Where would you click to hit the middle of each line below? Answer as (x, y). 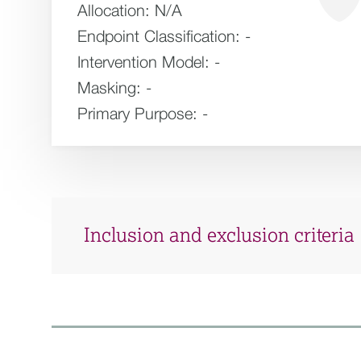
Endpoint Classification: (159, 36)
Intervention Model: (143, 62)
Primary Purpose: (137, 113)
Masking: (109, 87)
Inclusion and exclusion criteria (219, 236)
